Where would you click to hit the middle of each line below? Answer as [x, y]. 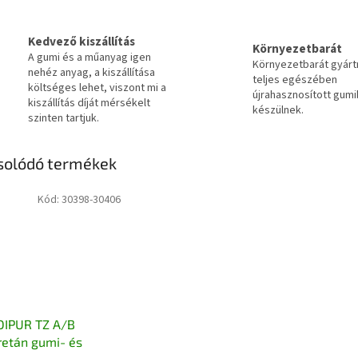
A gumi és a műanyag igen [89, 57]
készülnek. [278, 111]
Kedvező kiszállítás [82, 41]
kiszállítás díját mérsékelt [89, 103]
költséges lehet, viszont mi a [97, 88]
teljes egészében [295, 80]
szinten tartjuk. [64, 118]
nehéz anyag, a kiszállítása [91, 72]
